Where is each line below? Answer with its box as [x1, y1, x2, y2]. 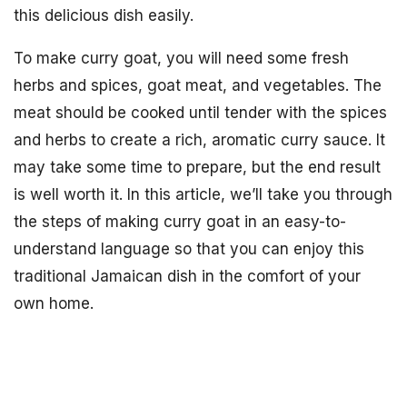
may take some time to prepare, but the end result [14, 158, 381, 176]
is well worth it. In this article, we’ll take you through [14, 185, 392, 203]
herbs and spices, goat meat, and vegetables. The [14, 76, 382, 94]
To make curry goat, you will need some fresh [14, 49, 349, 67]
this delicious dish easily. [14, 6, 194, 25]
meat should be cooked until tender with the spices [14, 104, 387, 122]
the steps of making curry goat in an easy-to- [14, 213, 346, 231]
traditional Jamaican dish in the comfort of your [14, 267, 361, 285]
